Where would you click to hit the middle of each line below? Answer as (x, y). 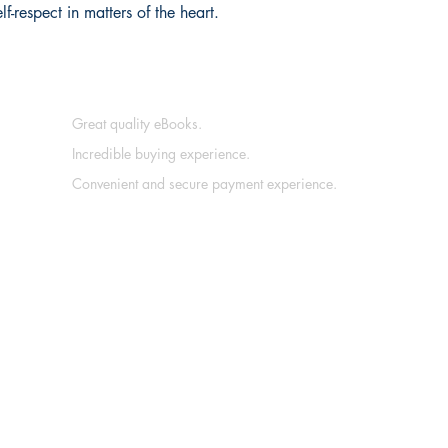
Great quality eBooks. (137, 124)
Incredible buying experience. (161, 154)
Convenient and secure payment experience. (204, 184)
